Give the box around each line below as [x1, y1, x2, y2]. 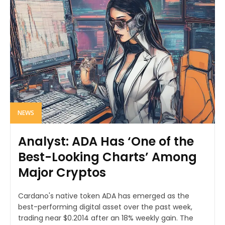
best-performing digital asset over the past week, [18, 202, 192, 212]
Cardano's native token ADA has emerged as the [18, 191, 189, 201]
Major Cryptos [18, 164, 106, 181]
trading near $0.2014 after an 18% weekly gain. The [18, 213, 193, 223]
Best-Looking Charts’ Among [18, 149, 197, 166]
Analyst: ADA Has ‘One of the [18, 133, 194, 150]
